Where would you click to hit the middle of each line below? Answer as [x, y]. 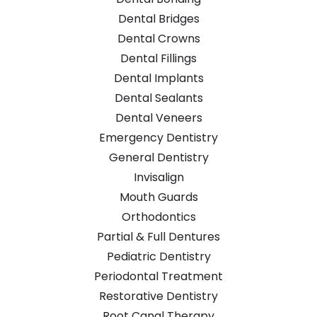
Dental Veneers [158, 117]
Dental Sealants [158, 98]
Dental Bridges [158, 18]
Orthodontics [158, 217]
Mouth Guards [158, 197]
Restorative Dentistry [158, 296]
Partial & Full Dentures [158, 236]
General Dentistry [158, 157]
